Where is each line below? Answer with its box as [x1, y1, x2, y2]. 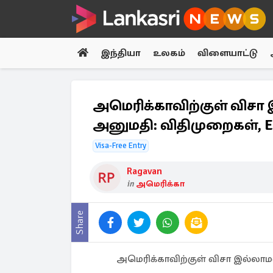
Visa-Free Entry [95, 141, 146, 151]
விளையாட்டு [197, 47, 258, 59]
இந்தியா [101, 47, 141, 59]
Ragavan [127, 165, 162, 177]
